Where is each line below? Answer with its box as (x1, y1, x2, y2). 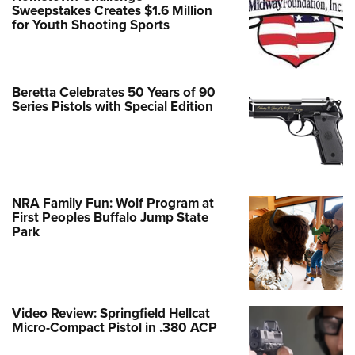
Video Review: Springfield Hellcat (12, 303, 210, 323)
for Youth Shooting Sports (12, 15, 170, 35)
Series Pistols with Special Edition (12, 97, 213, 116)
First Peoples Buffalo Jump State (12, 207, 208, 227)
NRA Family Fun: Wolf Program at (12, 193, 214, 212)
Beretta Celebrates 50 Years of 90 (12, 82, 216, 102)
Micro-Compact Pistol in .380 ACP (12, 318, 217, 338)
